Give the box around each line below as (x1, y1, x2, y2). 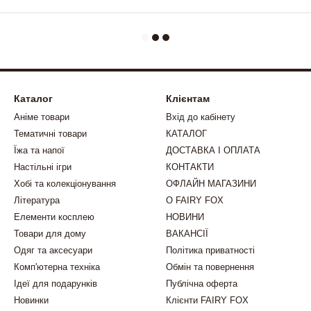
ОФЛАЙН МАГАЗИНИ (166, 178, 256, 190)
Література (14, 195, 60, 206)
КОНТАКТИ (166, 162, 214, 173)
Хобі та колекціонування (14, 178, 116, 190)
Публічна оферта (166, 278, 237, 289)
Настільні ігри (14, 162, 72, 173)
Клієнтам (166, 93, 210, 105)
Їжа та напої (14, 145, 65, 156)
